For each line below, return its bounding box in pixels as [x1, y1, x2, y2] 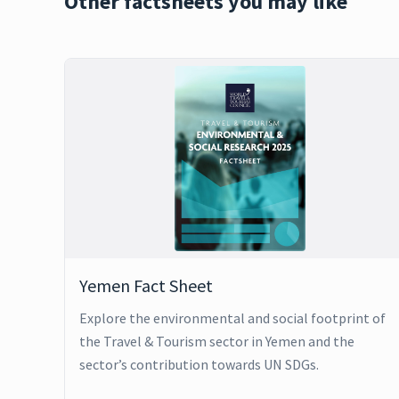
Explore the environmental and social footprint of [79, 309, 386, 327]
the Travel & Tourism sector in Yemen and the [79, 332, 354, 350]
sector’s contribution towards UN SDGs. [79, 355, 319, 373]
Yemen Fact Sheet [79, 274, 213, 297]
